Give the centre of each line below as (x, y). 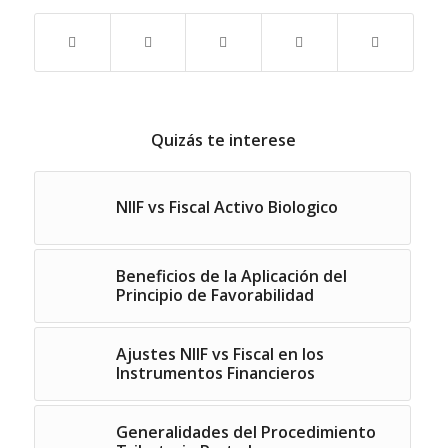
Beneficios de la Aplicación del (231, 275)
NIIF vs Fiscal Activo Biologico (226, 206)
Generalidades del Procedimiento (245, 431)
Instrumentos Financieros (215, 372)
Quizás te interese (224, 139)
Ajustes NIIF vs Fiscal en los (219, 353)
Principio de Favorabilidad (214, 294)
